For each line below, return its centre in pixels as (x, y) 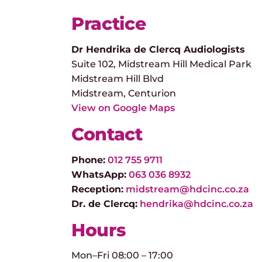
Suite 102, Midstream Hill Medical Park (161, 64)
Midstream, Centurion (124, 93)
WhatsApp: (99, 174)
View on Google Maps (123, 108)
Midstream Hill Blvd (118, 78)
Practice (109, 24)
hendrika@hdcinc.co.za (196, 204)
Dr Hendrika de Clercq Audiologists (158, 49)
